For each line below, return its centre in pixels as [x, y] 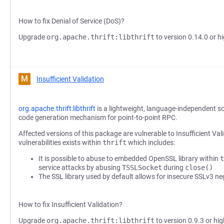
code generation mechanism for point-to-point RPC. [98, 117]
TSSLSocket [142, 167]
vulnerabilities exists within [60, 142]
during [173, 167]
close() [199, 167]
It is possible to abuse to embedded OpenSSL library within [129, 158]
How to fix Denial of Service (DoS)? [71, 21]
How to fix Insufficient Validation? [70, 204]
